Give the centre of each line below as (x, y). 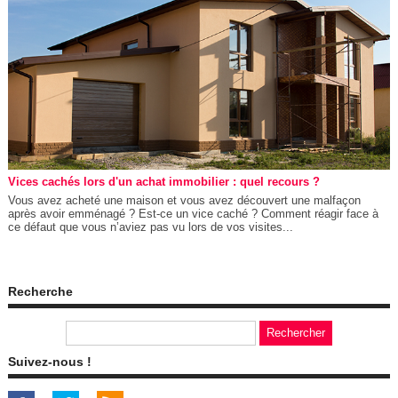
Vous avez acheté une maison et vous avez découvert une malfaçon (184, 200)
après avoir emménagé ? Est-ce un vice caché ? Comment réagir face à (193, 213)
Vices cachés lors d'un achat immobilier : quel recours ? (163, 181)
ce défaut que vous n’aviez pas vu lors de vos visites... (150, 227)
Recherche (40, 291)
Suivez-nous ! (49, 361)
